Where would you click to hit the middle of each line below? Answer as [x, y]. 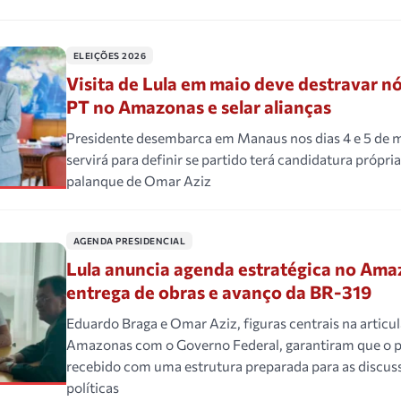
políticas [92, 388]
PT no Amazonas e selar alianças [198, 107]
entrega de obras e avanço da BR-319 [218, 292]
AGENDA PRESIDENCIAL [129, 241]
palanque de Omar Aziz [138, 181]
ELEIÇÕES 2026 [110, 56]
